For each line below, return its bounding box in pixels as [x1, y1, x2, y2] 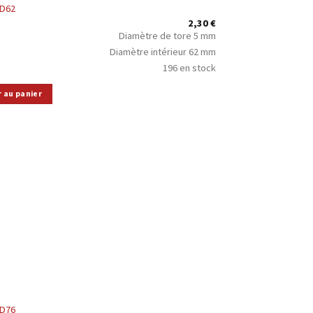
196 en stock [163, 61, 217, 74]
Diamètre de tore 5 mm [119, 29, 217, 42]
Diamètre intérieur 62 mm [110, 45, 217, 58]
